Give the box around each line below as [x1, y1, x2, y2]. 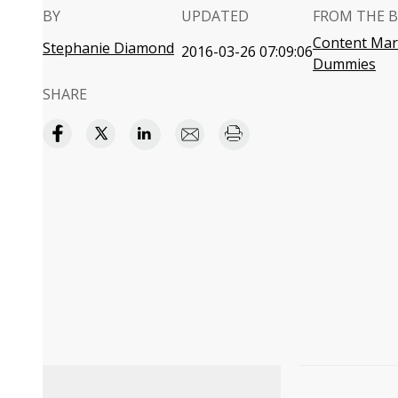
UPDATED [181, 6, 249, 26]
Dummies [313, 54, 376, 74]
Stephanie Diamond [43, 38, 174, 58]
